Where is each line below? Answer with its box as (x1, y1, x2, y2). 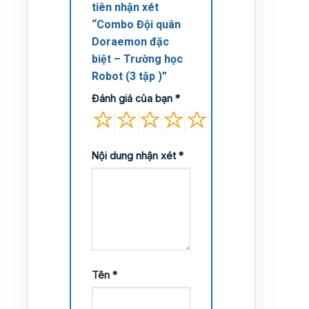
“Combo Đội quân (92, 17, 181, 31)
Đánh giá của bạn (92, 92, 175, 104)
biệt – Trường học (92, 52, 183, 66)
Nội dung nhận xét (92, 149, 179, 161)
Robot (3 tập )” (92, 69, 170, 83)
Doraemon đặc (92, 34, 169, 48)
